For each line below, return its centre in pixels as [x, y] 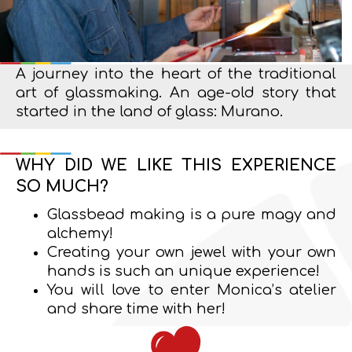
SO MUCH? [62, 186]
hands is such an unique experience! [183, 271]
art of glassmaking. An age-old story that [176, 92]
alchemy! [80, 233]
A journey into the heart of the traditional [176, 73]
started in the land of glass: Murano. [149, 111]
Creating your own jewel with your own [192, 252]
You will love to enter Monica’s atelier [192, 290]
